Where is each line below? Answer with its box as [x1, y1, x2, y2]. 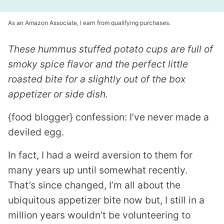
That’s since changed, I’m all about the [8, 179, 180, 191]
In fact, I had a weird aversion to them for [8, 149, 192, 161]
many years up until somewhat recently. [8, 164, 187, 176]
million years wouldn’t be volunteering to [8, 209, 190, 221]
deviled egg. [8, 126, 64, 138]
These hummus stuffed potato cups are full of [8, 43, 213, 55]
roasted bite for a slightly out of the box [8, 73, 185, 85]
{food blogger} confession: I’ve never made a [8, 111, 209, 123]
